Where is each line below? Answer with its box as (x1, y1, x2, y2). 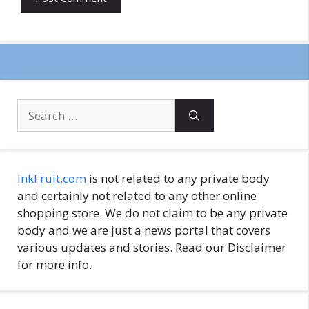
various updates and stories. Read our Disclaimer (17, 239, 286, 255)
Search (17, 99, 53, 115)
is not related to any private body (86, 170, 270, 186)
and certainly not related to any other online (17, 187, 257, 203)
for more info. (17, 256, 92, 272)
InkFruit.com (17, 170, 86, 186)
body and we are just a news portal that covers (17, 221, 270, 238)
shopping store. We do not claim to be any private (17, 204, 288, 221)
